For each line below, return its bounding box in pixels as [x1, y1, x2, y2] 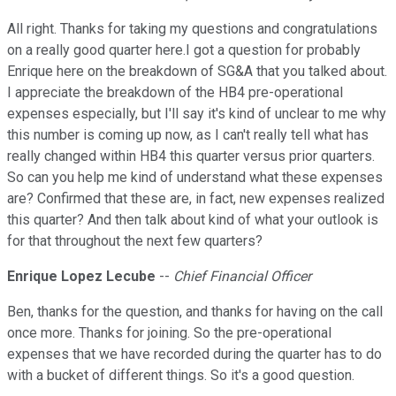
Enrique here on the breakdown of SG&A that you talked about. [7, 63, 387, 80]
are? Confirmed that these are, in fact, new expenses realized [7, 190, 385, 208]
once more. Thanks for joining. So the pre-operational [7, 324, 331, 342]
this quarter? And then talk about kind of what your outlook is [7, 211, 378, 229]
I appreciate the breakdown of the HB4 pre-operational [7, 84, 343, 102]
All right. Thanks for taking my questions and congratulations [7, 20, 377, 38]
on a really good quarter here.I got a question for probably [7, 42, 361, 59]
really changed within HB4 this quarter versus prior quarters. [7, 148, 375, 165]
